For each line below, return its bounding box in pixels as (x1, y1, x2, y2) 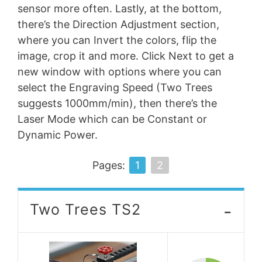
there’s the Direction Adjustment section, (18, 18, 219, 30)
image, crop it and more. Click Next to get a (18, 49, 234, 62)
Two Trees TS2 (30, 200, 141, 218)
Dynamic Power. (18, 128, 98, 141)
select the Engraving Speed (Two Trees (18, 81, 212, 94)
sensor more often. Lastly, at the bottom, (18, 2, 222, 15)
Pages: (92, 158, 128, 171)
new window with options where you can (18, 65, 222, 78)
